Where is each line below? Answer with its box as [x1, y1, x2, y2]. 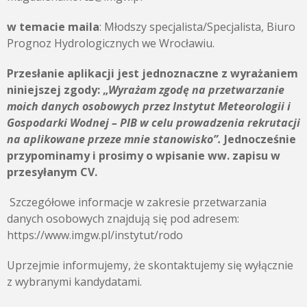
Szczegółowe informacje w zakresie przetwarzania [10, 195, 267, 210]
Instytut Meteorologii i [173, 99, 291, 114]
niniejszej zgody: [7, 82, 100, 97]
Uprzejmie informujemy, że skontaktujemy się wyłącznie [7, 258, 293, 273]
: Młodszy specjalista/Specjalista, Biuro [99, 19, 295, 34]
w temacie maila [7, 19, 99, 34]
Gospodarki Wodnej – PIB [7, 115, 140, 130]
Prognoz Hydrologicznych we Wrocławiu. [7, 36, 214, 51]
